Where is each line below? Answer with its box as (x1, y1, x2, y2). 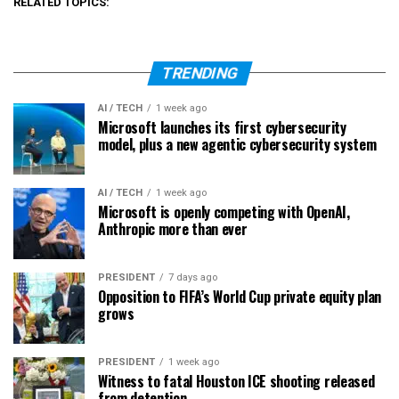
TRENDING (159, 63, 240, 82)
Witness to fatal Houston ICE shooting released (98, 370, 375, 392)
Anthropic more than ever (98, 217, 248, 240)
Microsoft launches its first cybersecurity (98, 116, 346, 138)
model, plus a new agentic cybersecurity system (98, 133, 377, 155)
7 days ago (168, 271, 217, 283)
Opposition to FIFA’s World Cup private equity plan (98, 285, 381, 307)
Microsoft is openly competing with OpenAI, (98, 200, 350, 223)
